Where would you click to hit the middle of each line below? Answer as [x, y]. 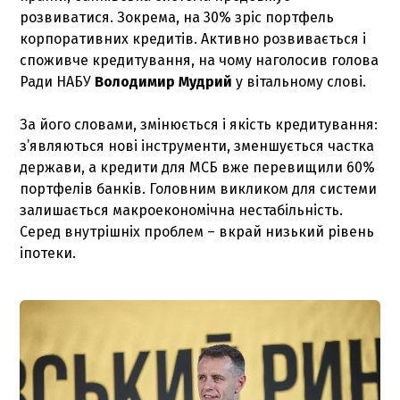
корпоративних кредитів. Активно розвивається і [193, 38]
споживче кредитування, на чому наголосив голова [200, 60]
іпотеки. [48, 253]
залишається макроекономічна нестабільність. [182, 210]
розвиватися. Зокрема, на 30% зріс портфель [177, 17]
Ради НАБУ [58, 81]
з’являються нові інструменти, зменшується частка [197, 146]
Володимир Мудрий [166, 81]
